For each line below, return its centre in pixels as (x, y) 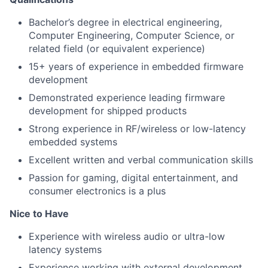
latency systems (65, 250)
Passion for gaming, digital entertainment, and (133, 178)
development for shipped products (108, 111)
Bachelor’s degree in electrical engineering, (125, 22)
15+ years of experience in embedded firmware (136, 67)
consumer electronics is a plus (97, 191)
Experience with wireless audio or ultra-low (127, 237)
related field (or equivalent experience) (117, 49)
